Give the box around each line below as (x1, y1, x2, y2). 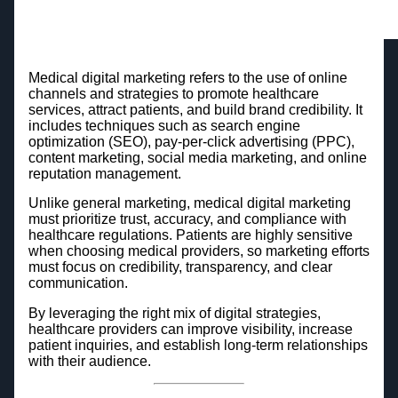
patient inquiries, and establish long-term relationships (28, 337, 368, 353)
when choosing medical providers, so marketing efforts (28, 243, 370, 259)
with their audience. (28, 353, 151, 369)
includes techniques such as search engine (28, 117, 300, 133)
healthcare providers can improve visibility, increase (28, 321, 353, 337)
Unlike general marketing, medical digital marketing (28, 195, 351, 211)
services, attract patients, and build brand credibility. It (28, 101, 362, 117)
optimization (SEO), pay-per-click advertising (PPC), (28, 133, 354, 149)
